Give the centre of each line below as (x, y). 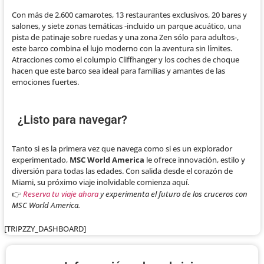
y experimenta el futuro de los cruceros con (173, 194)
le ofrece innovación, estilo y (194, 160)
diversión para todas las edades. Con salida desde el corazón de (122, 171)
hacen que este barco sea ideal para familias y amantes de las (118, 71)
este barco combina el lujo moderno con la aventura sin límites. (122, 49)
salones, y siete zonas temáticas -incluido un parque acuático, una (126, 26)
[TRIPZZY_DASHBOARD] (45, 229)
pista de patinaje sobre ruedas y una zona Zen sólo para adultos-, (125, 37)
